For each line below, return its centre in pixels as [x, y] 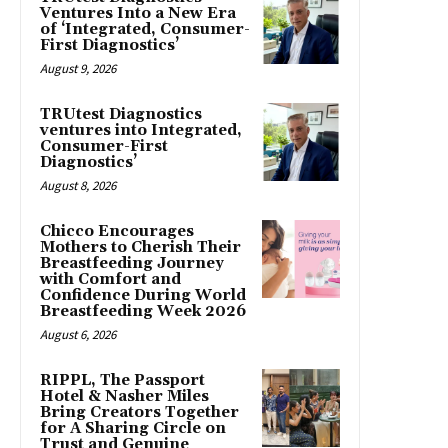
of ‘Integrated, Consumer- [145, 29]
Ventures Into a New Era [138, 13]
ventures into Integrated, [141, 130]
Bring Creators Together [139, 412]
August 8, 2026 [78, 185]
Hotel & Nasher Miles [124, 396]
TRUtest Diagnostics [121, 114]
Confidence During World [143, 295]
